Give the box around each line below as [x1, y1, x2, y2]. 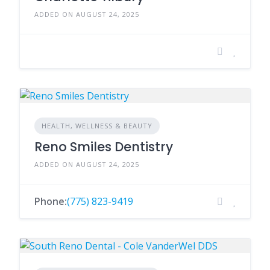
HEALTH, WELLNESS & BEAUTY [42, 121, 152, 130]
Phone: [34, 195, 67, 208]
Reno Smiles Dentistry [34, 138, 173, 155]
